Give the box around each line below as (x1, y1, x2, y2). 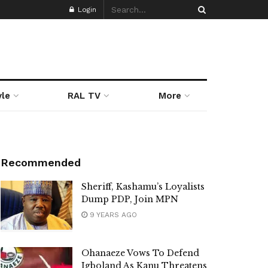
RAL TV (68, 90, 101, 101)
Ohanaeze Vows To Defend (81, 247, 199, 258)
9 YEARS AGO (87, 211, 137, 219)
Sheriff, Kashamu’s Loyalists (81, 181, 205, 192)
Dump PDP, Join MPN (81, 194, 178, 205)
